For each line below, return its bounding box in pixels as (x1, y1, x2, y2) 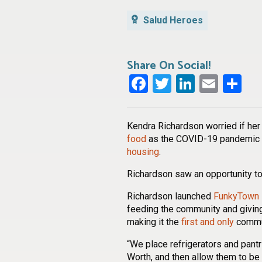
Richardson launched (127, 190, 213, 202)
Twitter (171, 72, 229, 95)
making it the (127, 216, 181, 227)
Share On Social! (127, 56, 211, 75)
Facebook (148, 72, 226, 95)
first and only (181, 216, 234, 227)
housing (127, 146, 159, 157)
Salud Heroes (141, 14, 203, 26)
